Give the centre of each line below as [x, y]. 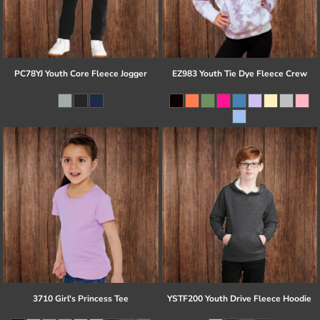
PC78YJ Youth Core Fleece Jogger [80, 74]
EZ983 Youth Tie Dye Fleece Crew [239, 74]
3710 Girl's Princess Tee [80, 298]
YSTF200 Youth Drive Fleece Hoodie [240, 298]
